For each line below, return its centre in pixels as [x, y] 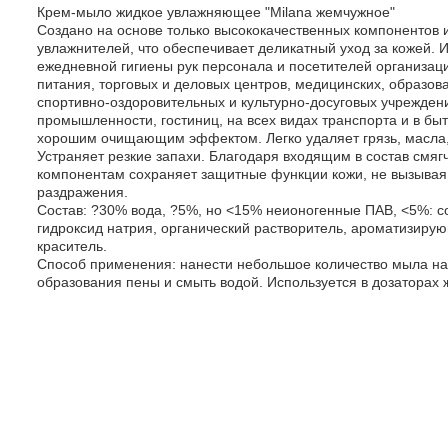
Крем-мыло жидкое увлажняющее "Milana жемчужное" [215, 11]
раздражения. [82, 191]
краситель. [71, 245]
